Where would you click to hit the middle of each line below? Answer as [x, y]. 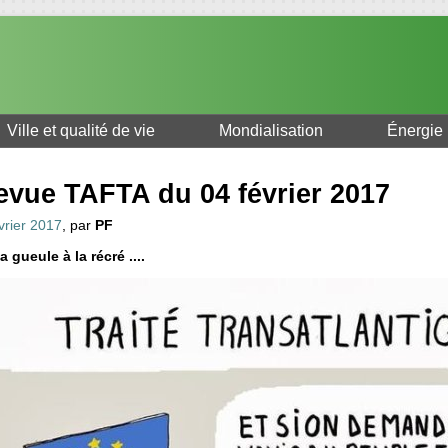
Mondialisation [271, 131]
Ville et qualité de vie [81, 131]
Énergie [415, 131]
